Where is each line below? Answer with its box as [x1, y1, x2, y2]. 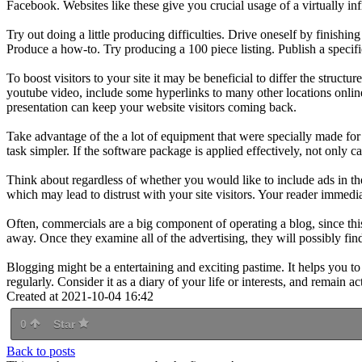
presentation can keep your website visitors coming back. [6, 99, 297, 114]
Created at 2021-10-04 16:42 [6, 288, 154, 303]
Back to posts [6, 343, 75, 358]
